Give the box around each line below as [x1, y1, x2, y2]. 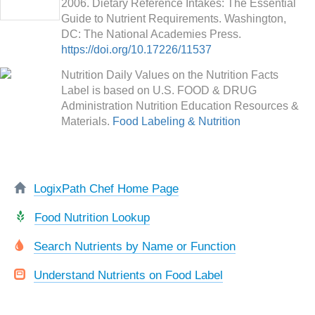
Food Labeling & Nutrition [112, 115, 240, 127]
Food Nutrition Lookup [34, 210, 150, 224]
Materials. [61, 115, 112, 127]
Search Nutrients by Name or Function [34, 239, 236, 253]
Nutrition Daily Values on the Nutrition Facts [61, 69, 278, 81]
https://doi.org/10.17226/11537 [61, 44, 212, 56]
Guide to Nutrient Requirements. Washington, [61, 13, 286, 25]
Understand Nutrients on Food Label [34, 268, 223, 282]
